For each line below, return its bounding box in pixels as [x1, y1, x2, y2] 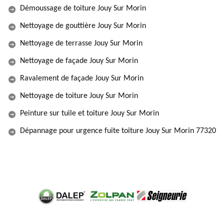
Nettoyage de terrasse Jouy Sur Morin [20, 39, 142, 47]
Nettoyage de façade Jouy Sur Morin [20, 57, 138, 65]
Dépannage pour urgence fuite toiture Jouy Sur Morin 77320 [20, 127, 216, 135]
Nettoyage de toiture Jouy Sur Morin [20, 92, 138, 100]
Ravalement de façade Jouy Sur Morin [20, 74, 143, 82]
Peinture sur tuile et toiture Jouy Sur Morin [20, 109, 159, 117]
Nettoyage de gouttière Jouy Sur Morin [20, 22, 146, 30]
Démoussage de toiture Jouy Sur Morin [20, 4, 146, 12]
